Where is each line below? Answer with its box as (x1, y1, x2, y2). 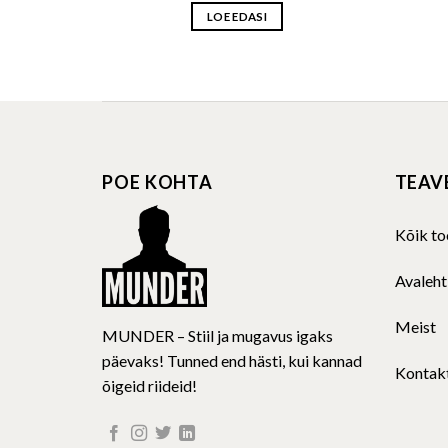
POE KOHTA (102, 171, 214, 194)
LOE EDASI (206, 10, 268, 24)
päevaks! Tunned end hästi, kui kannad (102, 351, 362, 371)
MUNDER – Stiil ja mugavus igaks (102, 326, 333, 346)
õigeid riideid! (102, 376, 197, 396)
